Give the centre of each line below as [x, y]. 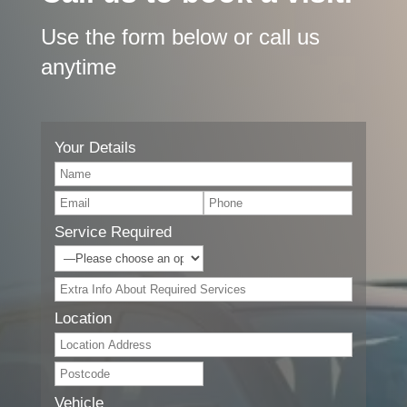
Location [83, 318]
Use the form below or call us [180, 36]
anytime [78, 66]
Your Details [95, 147]
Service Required [113, 232]
